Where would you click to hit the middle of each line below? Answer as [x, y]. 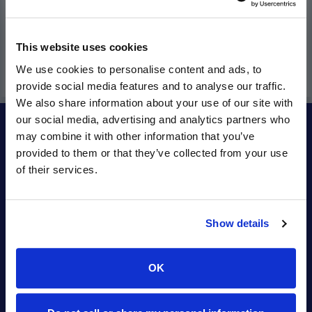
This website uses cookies [82, 47]
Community [39, 234]
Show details [237, 224]
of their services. [57, 169]
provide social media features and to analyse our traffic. [151, 86]
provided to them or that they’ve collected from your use [152, 153]
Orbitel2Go [37, 253]
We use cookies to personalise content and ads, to [139, 69]
